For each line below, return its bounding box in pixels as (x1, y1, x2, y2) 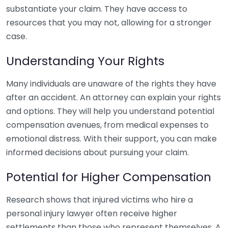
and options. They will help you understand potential (6, 105, 214, 117)
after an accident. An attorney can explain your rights (6, 92, 221, 103)
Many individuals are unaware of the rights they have (6, 78, 216, 90)
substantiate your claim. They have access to (6, 3, 187, 15)
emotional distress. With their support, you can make (6, 133, 217, 145)
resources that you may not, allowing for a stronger (6, 17, 212, 28)
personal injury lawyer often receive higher (6, 208, 177, 219)
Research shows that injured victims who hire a (6, 194, 193, 206)
